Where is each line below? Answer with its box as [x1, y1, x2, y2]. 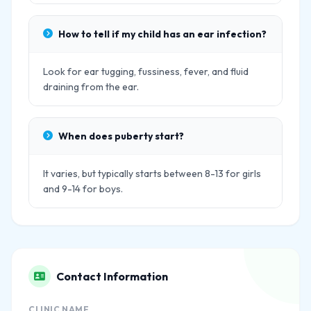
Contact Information [56, 269, 168, 283]
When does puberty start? [58, 130, 184, 142]
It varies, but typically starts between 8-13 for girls [43, 167, 261, 180]
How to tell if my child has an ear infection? [58, 28, 267, 40]
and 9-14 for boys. [43, 183, 123, 195]
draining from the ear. [43, 81, 139, 93]
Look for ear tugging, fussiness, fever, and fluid [43, 65, 249, 78]
